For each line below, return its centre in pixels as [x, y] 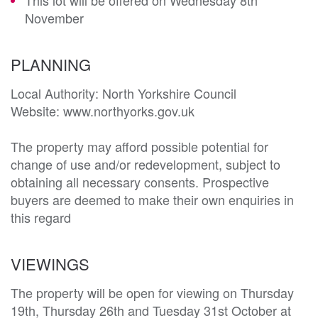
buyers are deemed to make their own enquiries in [152, 199]
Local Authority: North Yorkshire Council [125, 93]
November [54, 17]
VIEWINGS [50, 263]
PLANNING [51, 64]
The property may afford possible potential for [139, 146]
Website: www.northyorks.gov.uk [103, 110]
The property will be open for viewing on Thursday [152, 292]
